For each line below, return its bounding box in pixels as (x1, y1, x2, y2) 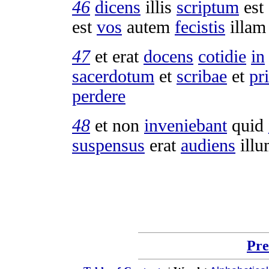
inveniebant (144, 115, 227, 135)
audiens (181, 135, 235, 155)
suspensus (72, 135, 145, 155)
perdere (72, 86, 125, 106)
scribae (177, 66, 227, 86)
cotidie (198, 46, 246, 66)
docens (144, 46, 193, 66)
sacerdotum (72, 66, 154, 86)
